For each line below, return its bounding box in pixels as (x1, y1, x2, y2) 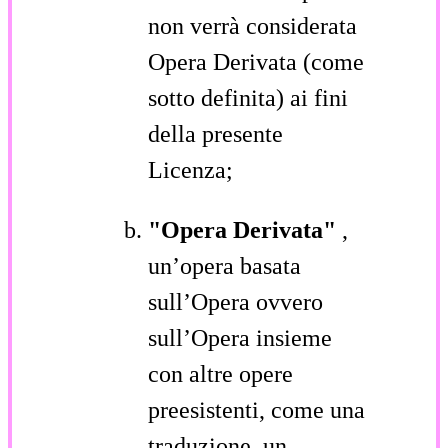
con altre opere (148, 360, 293, 387)
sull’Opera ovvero (148, 288, 323, 315)
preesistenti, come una (148, 396, 365, 423)
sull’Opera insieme (148, 324, 332, 351)
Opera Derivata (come (148, 48, 364, 75)
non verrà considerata (148, 12, 357, 39)
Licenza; (148, 156, 233, 183)
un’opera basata (148, 252, 301, 279)
